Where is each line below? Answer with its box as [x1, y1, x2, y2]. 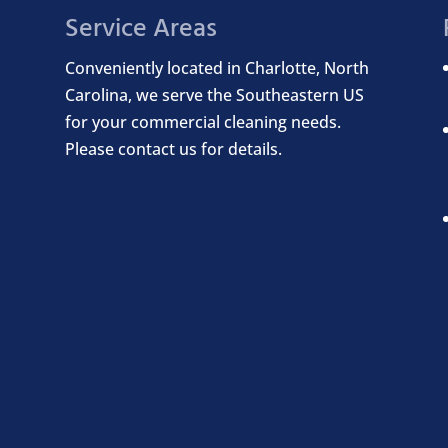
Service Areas [64, 8, 217, 50]
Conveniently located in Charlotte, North [64, 56, 369, 79]
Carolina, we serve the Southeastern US [64, 83, 364, 106]
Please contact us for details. [64, 137, 282, 160]
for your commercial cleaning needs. [64, 110, 341, 133]
